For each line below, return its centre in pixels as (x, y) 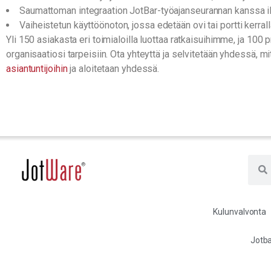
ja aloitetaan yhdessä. (113, 68)
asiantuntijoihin (37, 68)
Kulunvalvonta (240, 211)
